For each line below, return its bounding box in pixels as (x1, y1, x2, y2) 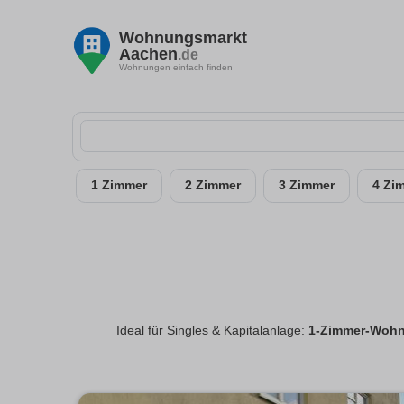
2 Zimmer (185, 179, 241, 192)
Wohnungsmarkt (119, 28, 247, 47)
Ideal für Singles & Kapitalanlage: (115, 324, 308, 338)
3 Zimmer (279, 179, 335, 192)
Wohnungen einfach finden (119, 61, 233, 72)
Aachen (119, 44, 178, 63)
